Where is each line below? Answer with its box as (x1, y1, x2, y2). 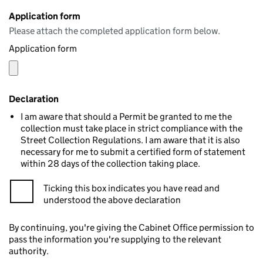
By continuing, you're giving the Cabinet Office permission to (9, 222, 254, 233)
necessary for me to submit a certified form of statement (21, 146, 245, 157)
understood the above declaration (43, 194, 181, 205)
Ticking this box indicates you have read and (43, 183, 220, 194)
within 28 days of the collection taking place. (21, 158, 200, 169)
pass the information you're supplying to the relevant (9, 234, 221, 245)
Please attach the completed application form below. (9, 25, 220, 36)
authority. (9, 245, 49, 257)
